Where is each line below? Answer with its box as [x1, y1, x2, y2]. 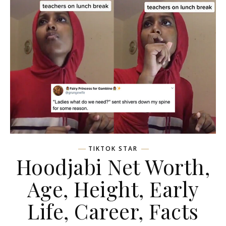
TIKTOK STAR [88, 144, 138, 153]
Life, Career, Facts [27, 197, 199, 224]
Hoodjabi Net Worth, [16, 152, 210, 180]
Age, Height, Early [27, 175, 199, 202]
